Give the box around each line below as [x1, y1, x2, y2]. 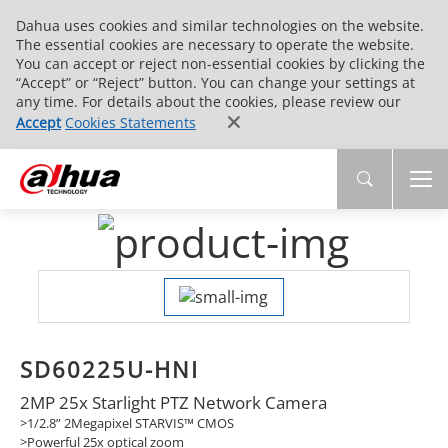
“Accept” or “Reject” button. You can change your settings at [16, 73, 415, 92]
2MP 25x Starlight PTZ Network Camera [19, 390, 327, 414]
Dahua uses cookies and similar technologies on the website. [16, 16, 424, 35]
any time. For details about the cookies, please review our [16, 92, 401, 111]
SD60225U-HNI [19, 354, 199, 385]
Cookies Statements [65, 113, 196, 132]
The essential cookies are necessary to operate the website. [16, 35, 414, 54]
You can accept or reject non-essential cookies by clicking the [16, 54, 425, 73]
